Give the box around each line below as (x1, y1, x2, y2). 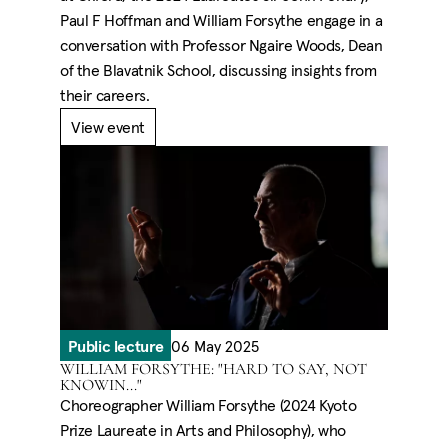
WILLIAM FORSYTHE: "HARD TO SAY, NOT (60, 359, 367, 379)
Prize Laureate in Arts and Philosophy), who (60, 420, 346, 440)
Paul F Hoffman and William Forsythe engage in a (60, 9, 383, 30)
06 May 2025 (171, 335, 260, 356)
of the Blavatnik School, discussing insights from (60, 59, 377, 80)
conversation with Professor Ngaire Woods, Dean (60, 34, 383, 55)
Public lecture (67, 335, 164, 356)
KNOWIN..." (60, 375, 142, 395)
